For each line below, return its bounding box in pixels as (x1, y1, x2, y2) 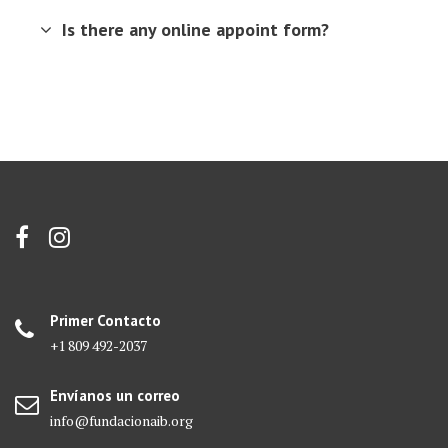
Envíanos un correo (50, 386, 180, 406)
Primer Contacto (50, 311, 161, 331)
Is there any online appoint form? (62, 18, 329, 42)
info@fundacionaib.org (50, 411, 193, 431)
